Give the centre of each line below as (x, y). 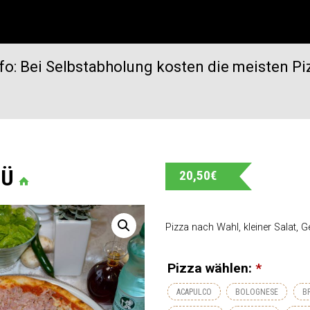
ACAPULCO (194, 292)
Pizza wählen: (211, 268)
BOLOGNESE (257, 292)
